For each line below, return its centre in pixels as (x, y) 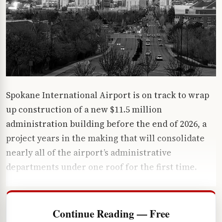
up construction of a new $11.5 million (84, 109)
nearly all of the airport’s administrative (89, 152)
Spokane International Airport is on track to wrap (108, 95)
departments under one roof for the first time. (101, 167)
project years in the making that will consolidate (105, 138)
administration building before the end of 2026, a (106, 124)
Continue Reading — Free (111, 213)
